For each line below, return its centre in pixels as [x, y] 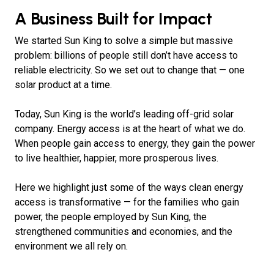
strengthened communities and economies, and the [124, 231]
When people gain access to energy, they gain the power [135, 143]
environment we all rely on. [71, 246]
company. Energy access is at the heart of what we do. [130, 129]
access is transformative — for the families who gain [127, 202]
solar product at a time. [63, 85]
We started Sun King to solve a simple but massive [124, 41]
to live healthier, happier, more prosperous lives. [117, 158]
